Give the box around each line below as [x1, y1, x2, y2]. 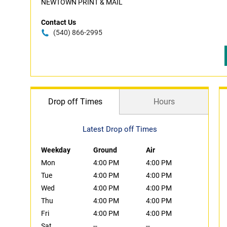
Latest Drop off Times [82, 125, 157, 134]
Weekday [41, 146, 70, 154]
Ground [93, 146, 118, 154]
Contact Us [41, 18, 76, 26]
